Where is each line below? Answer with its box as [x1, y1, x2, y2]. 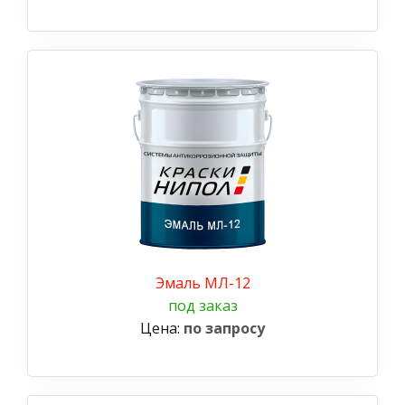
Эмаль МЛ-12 [155, 272, 250, 293]
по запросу [184, 317, 265, 338]
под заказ [167, 295, 238, 316]
